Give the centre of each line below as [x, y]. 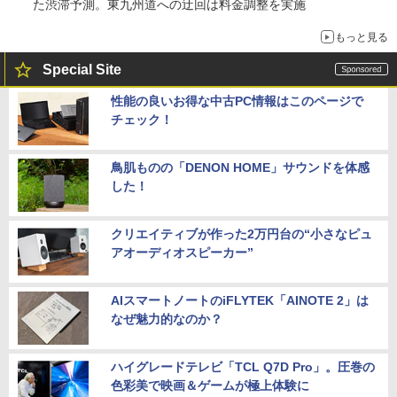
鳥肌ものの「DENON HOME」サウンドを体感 [240, 168]
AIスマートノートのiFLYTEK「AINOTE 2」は [240, 301]
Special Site [82, 70]
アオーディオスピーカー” [182, 253]
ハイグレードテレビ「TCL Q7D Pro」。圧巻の [243, 367]
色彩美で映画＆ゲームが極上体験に [210, 386]
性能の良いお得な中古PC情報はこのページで [237, 101]
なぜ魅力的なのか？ [167, 319]
